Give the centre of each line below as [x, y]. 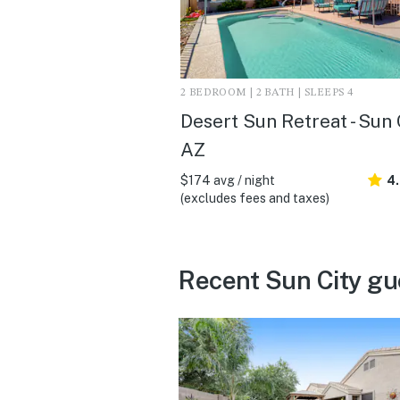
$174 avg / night [228, 180]
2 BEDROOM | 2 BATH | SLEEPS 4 [267, 92]
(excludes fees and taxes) [255, 198]
